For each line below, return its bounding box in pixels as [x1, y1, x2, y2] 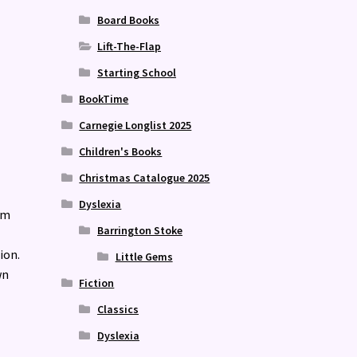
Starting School [96, 65, 176, 80]
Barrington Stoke [96, 222, 182, 237]
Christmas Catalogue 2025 [79, 170, 210, 185]
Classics [96, 301, 139, 316]
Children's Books [79, 143, 163, 159]
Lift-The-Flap [96, 38, 161, 53]
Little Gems [115, 249, 173, 264]
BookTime [79, 91, 129, 106]
